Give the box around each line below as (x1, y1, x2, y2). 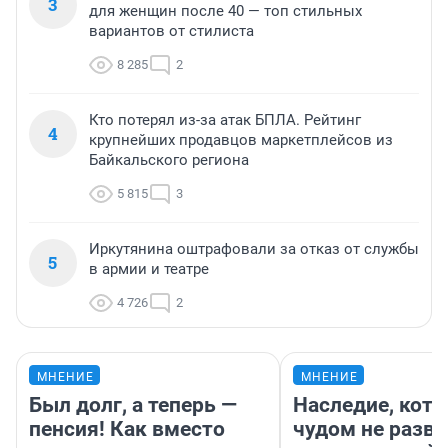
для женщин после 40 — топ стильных (89, 2, 362, 21)
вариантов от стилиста (89, 22, 254, 41)
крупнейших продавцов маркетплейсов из (89, 131, 393, 150)
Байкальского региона (89, 151, 249, 170)
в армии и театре (89, 260, 209, 279)
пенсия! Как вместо (29, 417, 225, 442)
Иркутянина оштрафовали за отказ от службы (89, 240, 419, 259)
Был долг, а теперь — (29, 393, 237, 418)
